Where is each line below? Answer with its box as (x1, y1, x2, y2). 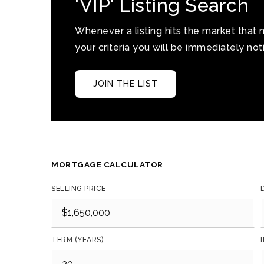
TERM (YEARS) (51, 236, 103, 244)
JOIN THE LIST (93, 79, 158, 88)
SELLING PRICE (51, 184, 106, 193)
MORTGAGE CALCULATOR (51, 160, 163, 169)
